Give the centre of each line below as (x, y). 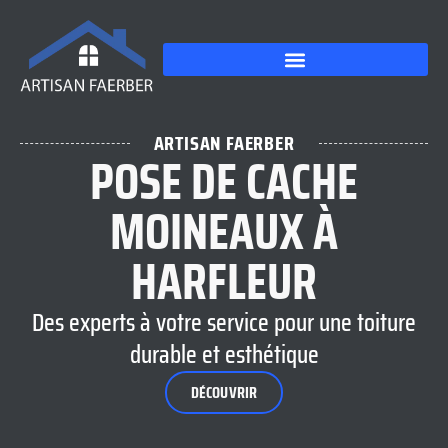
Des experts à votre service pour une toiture (224, 323)
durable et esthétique (224, 355)
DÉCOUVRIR (224, 393)
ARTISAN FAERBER (224, 143)
